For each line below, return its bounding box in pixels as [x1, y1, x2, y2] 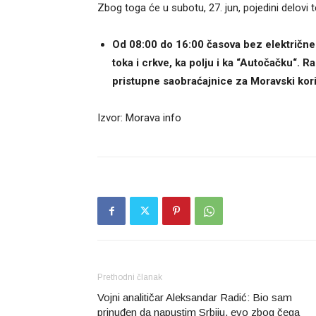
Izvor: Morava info [97, 111, 181, 124]
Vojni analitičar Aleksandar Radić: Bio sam [97, 291, 292, 303]
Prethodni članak [97, 272, 162, 282]
